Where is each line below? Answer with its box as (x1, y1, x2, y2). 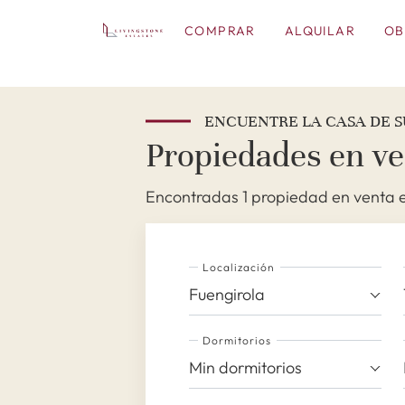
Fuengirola (188, 284, 265, 305)
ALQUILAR (284, 23, 355, 39)
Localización (202, 260, 276, 274)
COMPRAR (184, 23, 256, 39)
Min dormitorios (188, 357, 302, 378)
